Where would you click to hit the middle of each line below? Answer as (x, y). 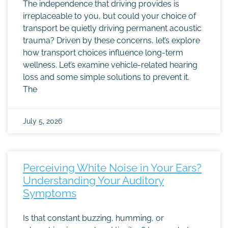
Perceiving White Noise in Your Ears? (112, 168)
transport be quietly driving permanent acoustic (112, 28)
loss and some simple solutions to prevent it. (106, 77)
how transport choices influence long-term (103, 53)
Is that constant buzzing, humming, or (93, 218)
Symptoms (50, 193)
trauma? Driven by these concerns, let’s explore (111, 40)
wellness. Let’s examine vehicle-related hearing (110, 65)
